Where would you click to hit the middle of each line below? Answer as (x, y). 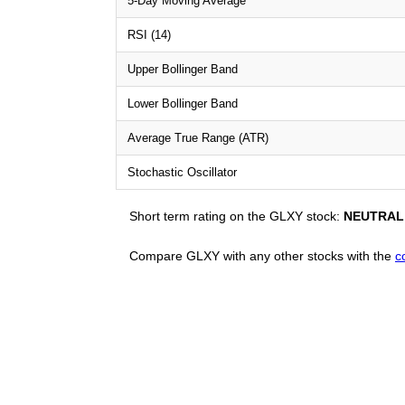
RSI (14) (149, 34)
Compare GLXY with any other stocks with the (262, 255)
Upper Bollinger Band (183, 69)
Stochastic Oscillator (182, 172)
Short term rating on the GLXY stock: (236, 216)
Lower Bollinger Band (183, 103)
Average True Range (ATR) (198, 137)
